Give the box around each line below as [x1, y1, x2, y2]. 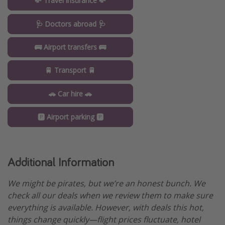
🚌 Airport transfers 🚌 [35, 42, 106, 52]
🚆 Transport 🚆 [45, 65, 95, 75]
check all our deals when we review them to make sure [8, 190, 213, 201]
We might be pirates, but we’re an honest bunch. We [8, 178, 205, 189]
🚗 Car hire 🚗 [49, 88, 92, 98]
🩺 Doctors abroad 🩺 [35, 19, 105, 29]
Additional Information [8, 154, 114, 170]
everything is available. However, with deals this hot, [8, 202, 204, 213]
